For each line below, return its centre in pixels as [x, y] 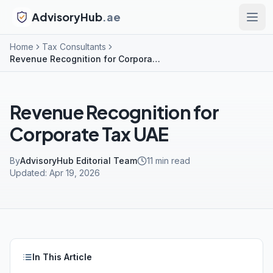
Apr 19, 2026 [75, 173]
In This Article [62, 257]
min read [172, 161]
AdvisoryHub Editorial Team [79, 161]
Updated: [28, 173]
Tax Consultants [74, 47]
